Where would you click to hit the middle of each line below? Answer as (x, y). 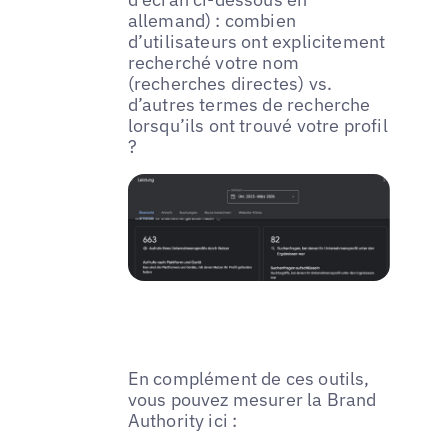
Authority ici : (182, 420)
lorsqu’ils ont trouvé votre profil (257, 126)
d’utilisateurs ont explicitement (256, 42)
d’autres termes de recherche (249, 105)
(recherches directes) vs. (230, 84)
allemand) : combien (212, 21)
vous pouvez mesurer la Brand (252, 399)
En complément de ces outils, (248, 378)
